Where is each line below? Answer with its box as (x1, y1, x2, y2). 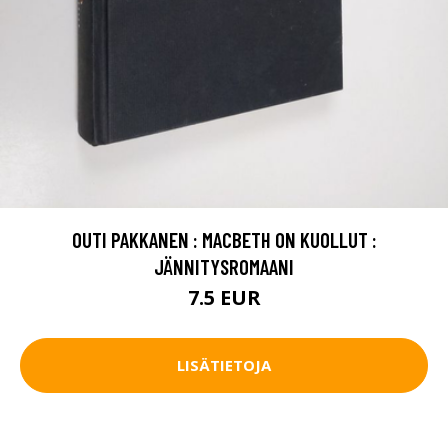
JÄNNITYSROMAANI (154, 253, 294, 279)
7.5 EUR (187, 283, 261, 311)
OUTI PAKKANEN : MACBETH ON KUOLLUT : (71, 226, 377, 252)
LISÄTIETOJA (177, 355, 271, 376)
